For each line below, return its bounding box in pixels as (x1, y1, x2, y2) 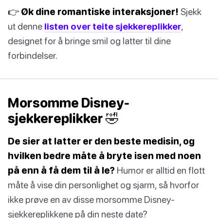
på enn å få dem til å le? (8, 164, 115, 176)
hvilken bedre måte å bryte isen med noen (8, 150, 201, 162)
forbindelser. (8, 50, 57, 61)
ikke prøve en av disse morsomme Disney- (8, 194, 175, 205)
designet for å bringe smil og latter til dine (8, 35, 171, 47)
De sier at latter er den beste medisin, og (8, 135, 195, 147)
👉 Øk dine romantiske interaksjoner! (8, 6, 179, 18)
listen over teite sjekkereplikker (44, 20, 181, 32)
